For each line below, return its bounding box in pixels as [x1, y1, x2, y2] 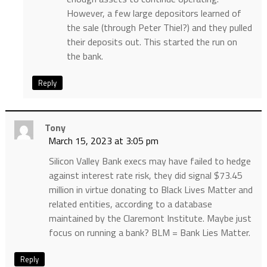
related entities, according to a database [48, 197, 212, 212]
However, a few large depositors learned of [66, 6, 241, 21]
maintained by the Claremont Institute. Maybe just [48, 211, 252, 226]
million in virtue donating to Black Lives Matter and [48, 182, 253, 197]
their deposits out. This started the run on [66, 35, 237, 49]
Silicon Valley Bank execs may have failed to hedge [48, 154, 251, 169]
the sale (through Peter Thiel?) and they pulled [66, 20, 252, 35]
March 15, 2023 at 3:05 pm [48, 133, 159, 148]
